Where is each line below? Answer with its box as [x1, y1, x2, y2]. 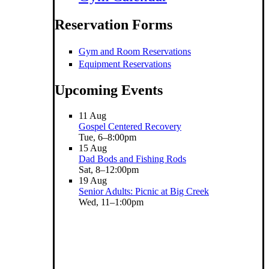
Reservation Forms [55, 16, 172, 32]
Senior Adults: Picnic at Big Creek [79, 186, 209, 196]
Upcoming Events [55, 82, 163, 98]
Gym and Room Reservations [79, 46, 191, 56]
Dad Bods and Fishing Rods [79, 153, 186, 164]
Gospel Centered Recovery [79, 121, 181, 131]
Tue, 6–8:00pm [79, 131, 136, 142]
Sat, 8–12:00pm [79, 164, 139, 175]
